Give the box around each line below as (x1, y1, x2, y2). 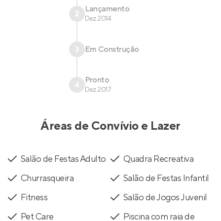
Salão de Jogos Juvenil (123, 192, 207, 204)
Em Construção (84, 44, 139, 55)
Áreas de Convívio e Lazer (40, 118, 181, 134)
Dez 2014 (84, 14, 111, 24)
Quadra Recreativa (123, 153, 194, 165)
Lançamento (84, 4, 130, 14)
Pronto (84, 75, 110, 85)
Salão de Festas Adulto (21, 153, 106, 165)
